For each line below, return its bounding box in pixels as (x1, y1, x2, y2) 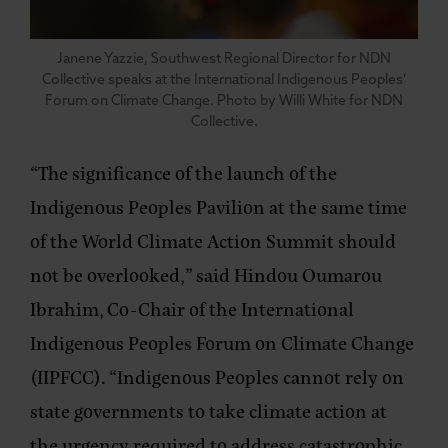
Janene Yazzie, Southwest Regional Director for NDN (57, 51, 391, 67)
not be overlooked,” (30, 260, 196, 288)
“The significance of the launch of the (30, 158, 337, 186)
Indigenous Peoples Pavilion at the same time (30, 192, 407, 220)
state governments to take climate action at (30, 396, 387, 424)
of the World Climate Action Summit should (30, 226, 396, 254)
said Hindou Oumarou (196, 260, 382, 288)
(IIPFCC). (30, 362, 109, 390)
